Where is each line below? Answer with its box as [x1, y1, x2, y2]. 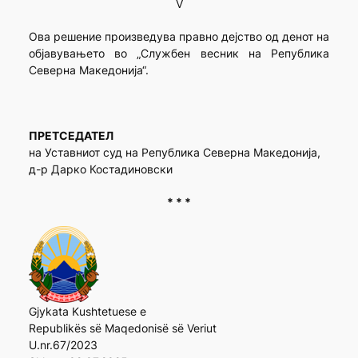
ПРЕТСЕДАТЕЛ [28, 129, 113, 143]
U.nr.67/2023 [28, 338, 97, 352]
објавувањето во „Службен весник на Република [28, 46, 330, 61]
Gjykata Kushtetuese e [28, 304, 146, 319]
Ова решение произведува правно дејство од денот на [28, 30, 330, 44]
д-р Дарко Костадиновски [28, 162, 173, 177]
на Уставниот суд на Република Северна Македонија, [28, 145, 320, 160]
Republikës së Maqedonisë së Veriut [28, 321, 217, 336]
